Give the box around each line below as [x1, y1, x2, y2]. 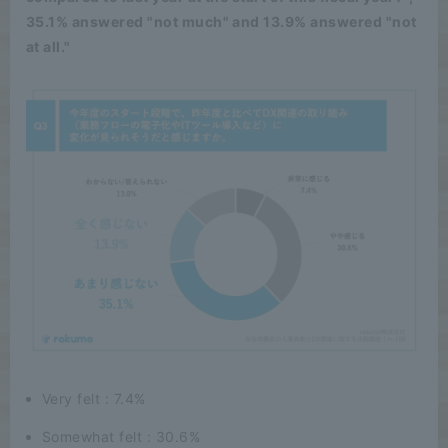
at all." [26, 38, 71, 56]
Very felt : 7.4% [42, 390, 146, 408]
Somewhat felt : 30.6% [42, 428, 201, 446]
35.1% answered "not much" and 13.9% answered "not [26, 13, 417, 31]
